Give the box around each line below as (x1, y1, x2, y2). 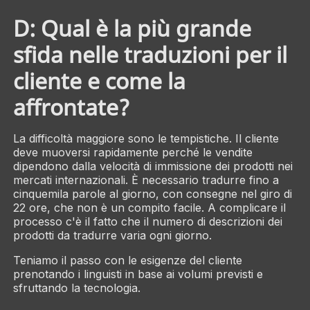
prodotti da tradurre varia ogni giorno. (12, 228, 212, 242)
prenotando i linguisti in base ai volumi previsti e (12, 266, 263, 281)
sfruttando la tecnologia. (12, 280, 140, 295)
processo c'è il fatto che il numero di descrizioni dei (12, 214, 282, 228)
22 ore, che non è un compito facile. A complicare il (12, 200, 286, 215)
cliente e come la (12, 65, 185, 95)
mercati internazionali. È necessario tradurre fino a (12, 172, 279, 187)
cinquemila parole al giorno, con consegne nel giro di (12, 186, 292, 201)
